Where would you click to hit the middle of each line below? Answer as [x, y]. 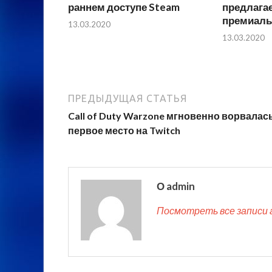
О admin [176, 186]
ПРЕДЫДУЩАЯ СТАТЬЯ [127, 99]
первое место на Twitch [124, 131]
